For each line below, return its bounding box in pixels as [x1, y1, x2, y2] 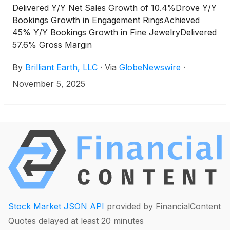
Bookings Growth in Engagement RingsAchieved [12, 15, 200, 26]
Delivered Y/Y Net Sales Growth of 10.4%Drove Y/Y [12, 3, 217, 13]
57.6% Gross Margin [12, 40, 92, 50]
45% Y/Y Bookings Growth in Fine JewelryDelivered [12, 27, 217, 38]
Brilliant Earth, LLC [25, 62, 98, 73]
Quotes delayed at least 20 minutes [8, 216, 144, 226]
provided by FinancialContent [104, 201, 221, 212]
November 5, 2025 [12, 79, 85, 89]
